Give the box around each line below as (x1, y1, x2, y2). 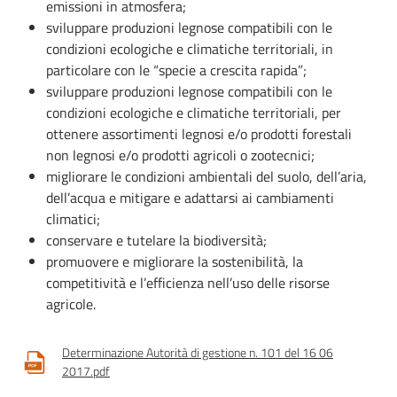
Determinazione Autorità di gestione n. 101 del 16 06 (62, 343, 333, 362)
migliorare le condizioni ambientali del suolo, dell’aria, (46, 166, 367, 187)
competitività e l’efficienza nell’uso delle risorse (46, 272, 330, 293)
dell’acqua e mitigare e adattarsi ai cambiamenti (46, 187, 334, 208)
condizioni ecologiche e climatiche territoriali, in (46, 38, 333, 59)
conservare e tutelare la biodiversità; (46, 230, 267, 251)
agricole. (46, 293, 96, 315)
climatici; (46, 208, 100, 230)
